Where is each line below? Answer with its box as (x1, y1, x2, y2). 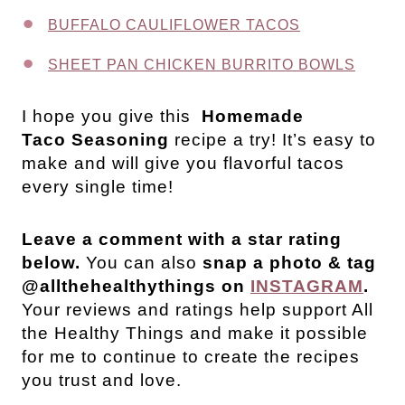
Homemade (202, 106, 304, 126)
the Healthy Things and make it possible (22, 323, 368, 343)
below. (22, 252, 86, 272)
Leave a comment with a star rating (22, 229, 342, 249)
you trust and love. (22, 370, 182, 390)
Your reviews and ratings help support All (22, 299, 373, 319)
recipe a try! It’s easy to (169, 129, 376, 149)
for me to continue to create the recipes (22, 346, 360, 366)
